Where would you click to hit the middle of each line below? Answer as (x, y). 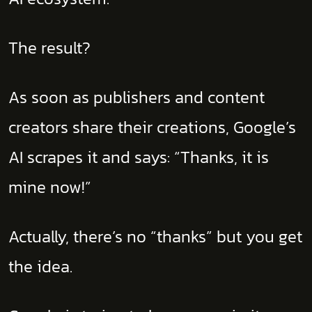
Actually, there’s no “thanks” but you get (155, 236)
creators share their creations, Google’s (152, 127)
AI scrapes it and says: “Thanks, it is (139, 157)
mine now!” (50, 187)
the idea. (40, 266)
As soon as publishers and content (136, 97)
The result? (49, 48)
